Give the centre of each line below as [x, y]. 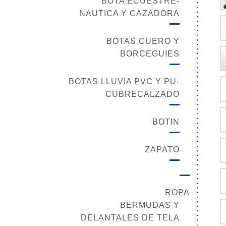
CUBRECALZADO [143, 94]
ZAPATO [162, 149]
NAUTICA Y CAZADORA [129, 13]
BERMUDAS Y [150, 205]
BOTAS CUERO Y [143, 41]
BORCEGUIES [150, 53]
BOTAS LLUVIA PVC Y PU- [124, 81]
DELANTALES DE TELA [130, 217]
